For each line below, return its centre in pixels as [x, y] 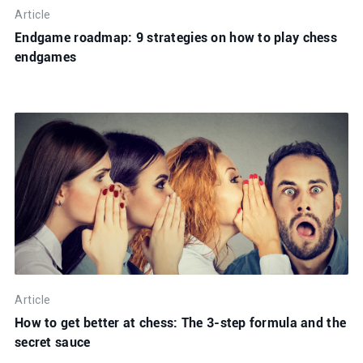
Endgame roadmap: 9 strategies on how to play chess [176, 37]
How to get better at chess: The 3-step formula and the [181, 322]
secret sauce [53, 342]
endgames [46, 57]
